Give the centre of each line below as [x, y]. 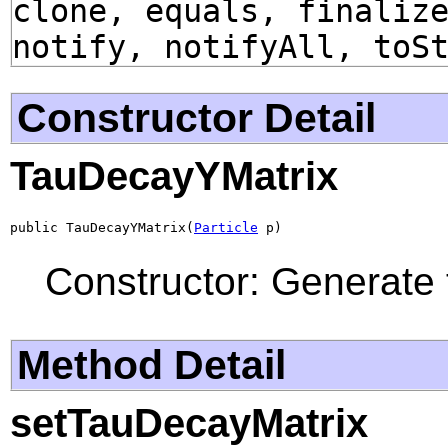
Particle [226, 227]
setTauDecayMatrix [189, 423]
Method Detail [151, 364]
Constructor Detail [196, 117]
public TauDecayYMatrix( [102, 227]
